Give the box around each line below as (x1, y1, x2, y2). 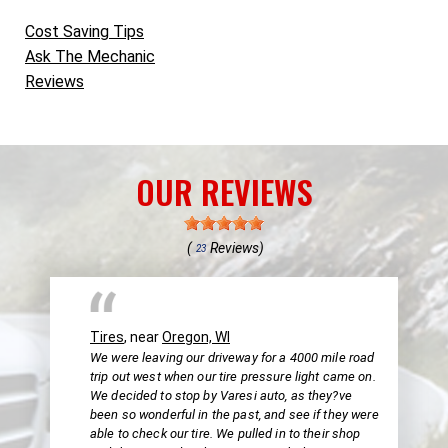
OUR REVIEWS (135, 167, 313, 215)
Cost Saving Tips (25, 22, 144, 42)
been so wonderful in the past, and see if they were (90, 406, 379, 422)
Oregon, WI (162, 328, 230, 345)
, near (124, 328, 162, 345)
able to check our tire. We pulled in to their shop (90, 425, 361, 441)
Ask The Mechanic (25, 47, 155, 67)
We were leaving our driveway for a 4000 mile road (90, 349, 375, 365)
